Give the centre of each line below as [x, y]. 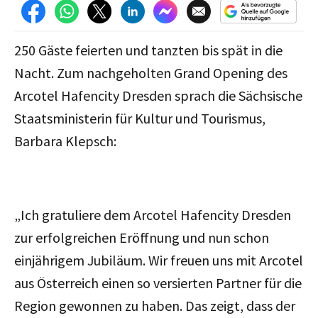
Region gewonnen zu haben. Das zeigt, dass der [155, 305]
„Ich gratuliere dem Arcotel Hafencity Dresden [153, 214]
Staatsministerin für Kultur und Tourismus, [140, 118]
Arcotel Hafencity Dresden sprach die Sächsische [158, 95]
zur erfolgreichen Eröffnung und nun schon [142, 237]
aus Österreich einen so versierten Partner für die [158, 283]
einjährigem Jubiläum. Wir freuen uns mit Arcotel [159, 260]
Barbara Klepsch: [65, 141]
